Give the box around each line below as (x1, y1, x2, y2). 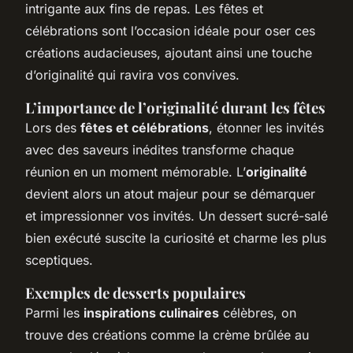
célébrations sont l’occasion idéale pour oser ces (25, 22, 315, 39)
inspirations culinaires (84, 304, 219, 321)
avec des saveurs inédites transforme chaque (25, 141, 294, 158)
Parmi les (25, 304, 84, 321)
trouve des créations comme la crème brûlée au (25, 326, 309, 343)
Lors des (25, 119, 80, 136)
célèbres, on (219, 304, 296, 321)
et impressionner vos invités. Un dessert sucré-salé (25, 207, 328, 224)
